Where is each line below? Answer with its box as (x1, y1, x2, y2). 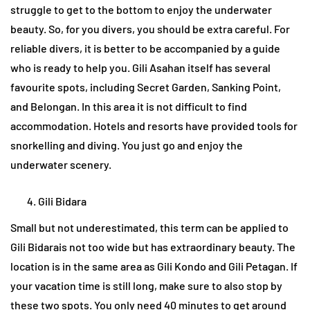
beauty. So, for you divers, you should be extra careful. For (10, 22, 290, 36)
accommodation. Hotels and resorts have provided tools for (10, 119, 298, 133)
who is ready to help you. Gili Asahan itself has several (10, 61, 271, 75)
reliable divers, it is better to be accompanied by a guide (10, 42, 280, 55)
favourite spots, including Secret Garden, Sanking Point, (10, 80, 281, 94)
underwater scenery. (10, 158, 111, 172)
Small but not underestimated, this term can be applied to (10, 221, 289, 235)
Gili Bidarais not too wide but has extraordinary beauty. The (10, 240, 295, 254)
